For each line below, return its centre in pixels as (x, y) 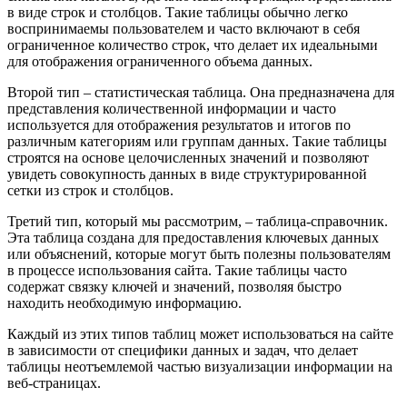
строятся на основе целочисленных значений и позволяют (188, 157)
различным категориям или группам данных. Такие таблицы (197, 141)
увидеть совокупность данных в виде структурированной (187, 174)
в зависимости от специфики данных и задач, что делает (183, 350)
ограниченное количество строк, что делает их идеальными (193, 45)
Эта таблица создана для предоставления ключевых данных (193, 237)
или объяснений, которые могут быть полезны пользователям (199, 253)
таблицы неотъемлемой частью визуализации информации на (200, 366)
